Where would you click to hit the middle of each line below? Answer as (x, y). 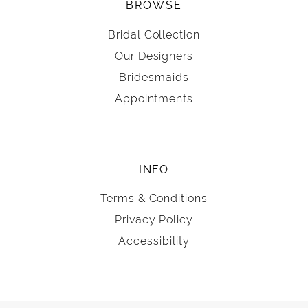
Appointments (154, 98)
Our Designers (154, 55)
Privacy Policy (154, 220)
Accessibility (154, 241)
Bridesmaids (154, 77)
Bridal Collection (154, 34)
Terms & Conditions (154, 198)
